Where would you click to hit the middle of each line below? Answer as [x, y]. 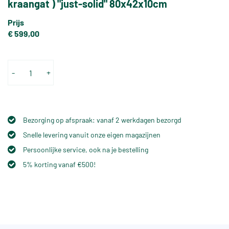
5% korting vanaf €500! [59, 165]
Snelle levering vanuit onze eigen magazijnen [92, 135]
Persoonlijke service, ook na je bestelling [86, 150]
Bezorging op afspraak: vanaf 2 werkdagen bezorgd [102, 120]
